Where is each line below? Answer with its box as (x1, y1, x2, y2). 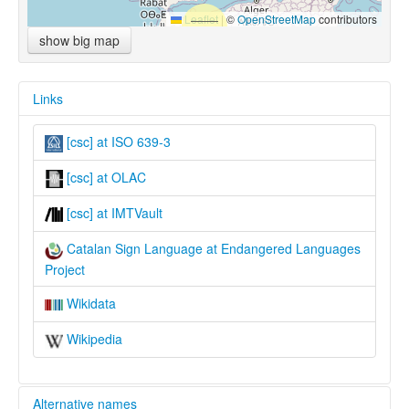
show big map (39, 31, 120, 50)
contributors (316, 11, 377, 27)
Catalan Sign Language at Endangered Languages (63, 239, 361, 258)
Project (45, 259, 85, 278)
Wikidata (63, 293, 116, 312)
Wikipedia (63, 329, 122, 348)
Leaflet (182, 11, 218, 27)
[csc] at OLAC (63, 167, 146, 186)
